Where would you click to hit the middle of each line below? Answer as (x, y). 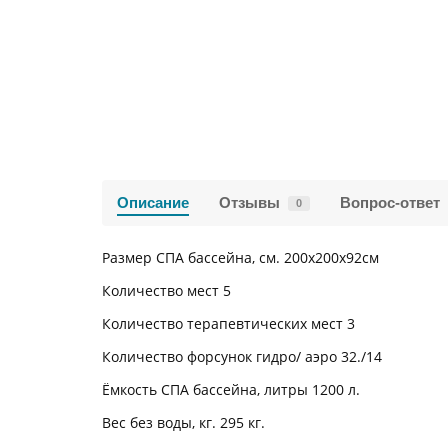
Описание (153, 202)
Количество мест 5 (166, 290)
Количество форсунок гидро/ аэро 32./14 (242, 356)
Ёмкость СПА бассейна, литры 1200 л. (231, 389)
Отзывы (249, 202)
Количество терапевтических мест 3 (228, 323)
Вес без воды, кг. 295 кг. (183, 422)
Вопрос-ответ (390, 202)
